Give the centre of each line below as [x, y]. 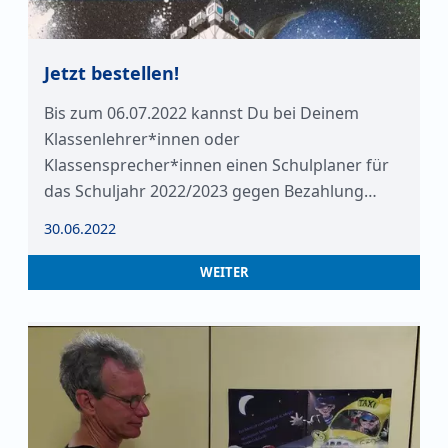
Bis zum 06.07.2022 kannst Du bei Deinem [201, 113]
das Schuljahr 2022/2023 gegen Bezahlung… [210, 191]
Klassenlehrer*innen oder [142, 139]
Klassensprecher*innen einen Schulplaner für [216, 165]
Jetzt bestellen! [111, 73]
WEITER [224, 272]
